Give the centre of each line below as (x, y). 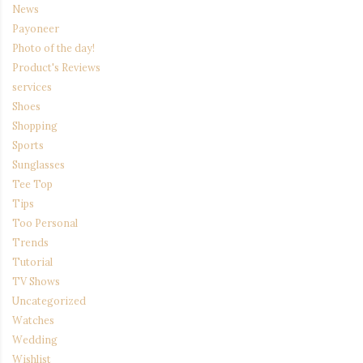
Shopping (35, 126)
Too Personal (45, 223)
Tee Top (32, 184)
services (32, 87)
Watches (33, 320)
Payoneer (36, 29)
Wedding (35, 340)
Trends (30, 243)
